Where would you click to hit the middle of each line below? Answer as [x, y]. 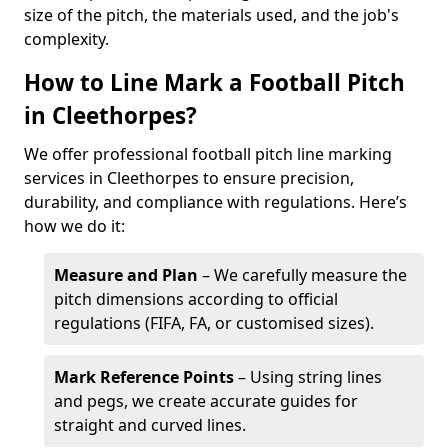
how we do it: [74, 226]
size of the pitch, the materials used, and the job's [211, 15]
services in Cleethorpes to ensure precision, [189, 178]
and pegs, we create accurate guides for [206, 401]
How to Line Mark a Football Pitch [214, 82]
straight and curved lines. [150, 425]
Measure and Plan [126, 275]
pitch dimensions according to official [196, 299]
